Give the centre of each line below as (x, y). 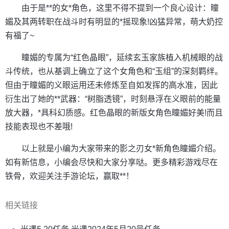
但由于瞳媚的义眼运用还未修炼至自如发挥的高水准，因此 (111, 85)
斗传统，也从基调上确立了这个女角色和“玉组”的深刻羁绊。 (114, 72)
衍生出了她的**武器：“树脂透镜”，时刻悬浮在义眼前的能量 (113, 99)
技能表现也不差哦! (39, 127)
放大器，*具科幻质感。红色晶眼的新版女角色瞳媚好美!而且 (114, 113)
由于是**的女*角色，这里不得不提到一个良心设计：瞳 (120, 8)
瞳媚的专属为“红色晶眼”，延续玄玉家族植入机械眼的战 (122, 58)
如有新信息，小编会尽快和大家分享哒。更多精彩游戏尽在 (111, 163)
